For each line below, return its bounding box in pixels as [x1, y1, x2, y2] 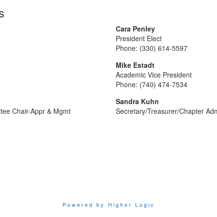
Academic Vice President [116, 70, 192, 79]
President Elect [116, 33, 162, 43]
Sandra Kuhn [116, 96, 159, 106]
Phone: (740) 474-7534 [116, 79, 187, 89]
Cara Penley [116, 24, 155, 33]
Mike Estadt [116, 60, 155, 70]
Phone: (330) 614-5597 [116, 43, 187, 53]
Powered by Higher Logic [62, 201, 155, 208]
